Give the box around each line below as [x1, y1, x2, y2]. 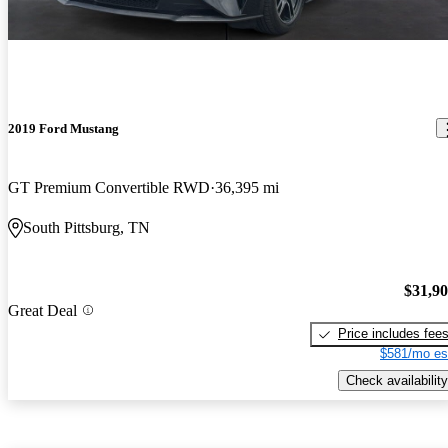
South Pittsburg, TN [23, 218, 150, 236]
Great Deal [8, 301, 77, 319]
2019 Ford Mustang [8, 120, 119, 136]
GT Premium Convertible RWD [8, 178, 210, 196]
